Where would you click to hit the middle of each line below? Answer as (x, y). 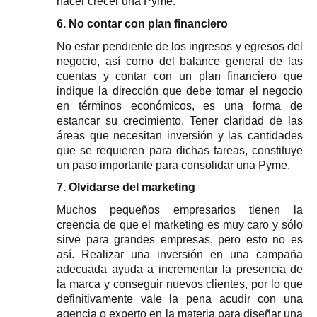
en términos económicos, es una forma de (180, 105)
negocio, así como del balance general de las (180, 61)
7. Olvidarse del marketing (126, 188)
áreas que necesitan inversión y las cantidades (180, 135)
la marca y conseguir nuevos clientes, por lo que (180, 284)
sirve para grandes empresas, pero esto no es (180, 240)
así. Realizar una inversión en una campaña (180, 255)
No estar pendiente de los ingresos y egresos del (180, 46)
